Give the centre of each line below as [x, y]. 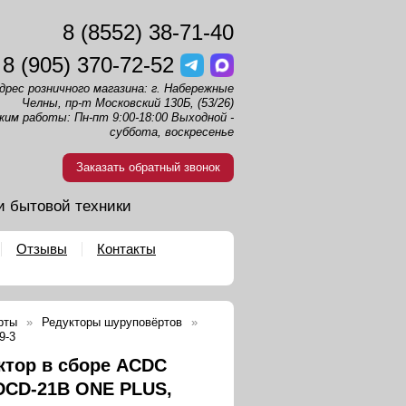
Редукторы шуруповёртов [112, 322]
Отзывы [42, 249]
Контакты [126, 249]
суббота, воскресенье [172, 132]
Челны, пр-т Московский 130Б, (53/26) [128, 103]
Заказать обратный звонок [148, 167]
